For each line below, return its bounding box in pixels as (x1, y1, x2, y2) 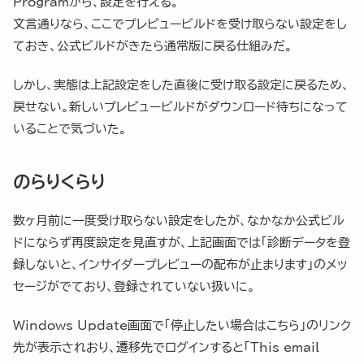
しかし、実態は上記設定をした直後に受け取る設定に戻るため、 (13, 79, 349, 92)
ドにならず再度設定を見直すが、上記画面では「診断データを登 (13, 236, 350, 249)
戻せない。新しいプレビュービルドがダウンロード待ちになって (13, 101, 348, 114)
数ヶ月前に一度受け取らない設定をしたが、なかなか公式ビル (13, 214, 344, 227)
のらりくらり (13, 174, 105, 192)
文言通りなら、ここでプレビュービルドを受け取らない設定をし (13, 18, 347, 31)
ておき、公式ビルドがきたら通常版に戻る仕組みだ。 (13, 40, 292, 53)
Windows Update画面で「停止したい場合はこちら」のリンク (13, 319, 351, 332)
